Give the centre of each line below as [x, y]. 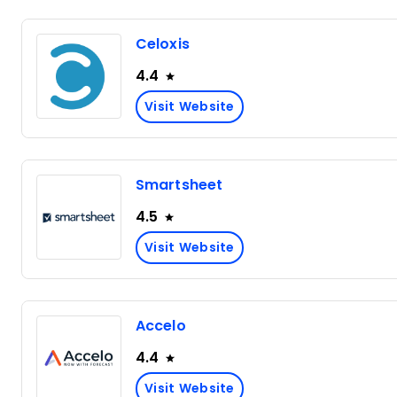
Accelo [161, 326]
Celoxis [163, 44]
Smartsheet [179, 185]
